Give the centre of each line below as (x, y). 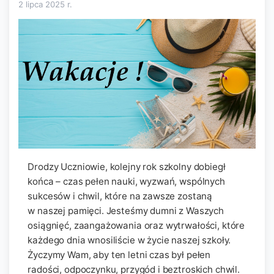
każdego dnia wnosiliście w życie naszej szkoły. (129, 240)
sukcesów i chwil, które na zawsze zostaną (120, 196)
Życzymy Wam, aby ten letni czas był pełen (119, 254)
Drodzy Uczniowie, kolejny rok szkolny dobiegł (127, 166)
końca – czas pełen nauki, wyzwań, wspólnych (126, 181)
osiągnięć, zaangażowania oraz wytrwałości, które (136, 225)
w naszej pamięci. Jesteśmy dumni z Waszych (126, 210)
